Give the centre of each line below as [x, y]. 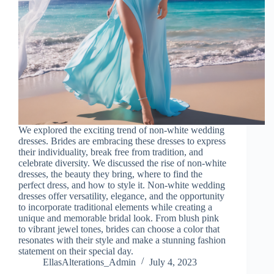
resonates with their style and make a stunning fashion [122, 240]
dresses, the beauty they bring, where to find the [110, 174]
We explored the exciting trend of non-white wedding [121, 130]
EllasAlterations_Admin [89, 262]
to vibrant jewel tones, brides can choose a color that [119, 229]
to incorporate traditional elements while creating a [115, 207]
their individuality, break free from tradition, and [111, 152]
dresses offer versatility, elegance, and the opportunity [121, 196]
